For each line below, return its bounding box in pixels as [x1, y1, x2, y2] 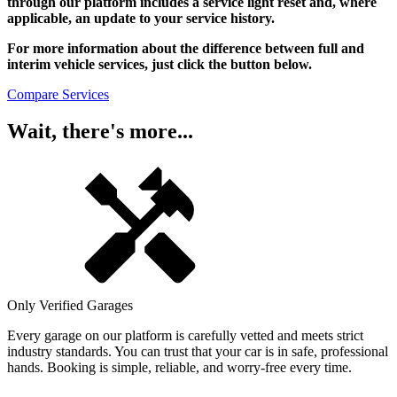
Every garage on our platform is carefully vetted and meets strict [7, 328, 363, 344]
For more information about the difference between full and [7, 40, 364, 56]
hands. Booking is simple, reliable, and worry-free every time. [7, 360, 352, 376]
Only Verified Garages [7, 298, 133, 314]
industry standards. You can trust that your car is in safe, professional [7, 344, 388, 360]
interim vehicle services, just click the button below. [7, 56, 312, 72]
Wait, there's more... [7, 120, 193, 144]
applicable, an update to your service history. [7, 10, 275, 26]
